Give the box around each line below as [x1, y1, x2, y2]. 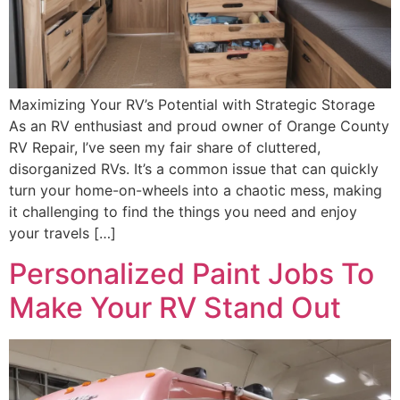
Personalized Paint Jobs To [9, 255, 374, 291]
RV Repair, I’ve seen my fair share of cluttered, [9, 138, 321, 157]
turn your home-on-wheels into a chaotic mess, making [9, 181, 382, 200]
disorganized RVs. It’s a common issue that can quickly [9, 160, 379, 179]
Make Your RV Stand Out [9, 289, 341, 325]
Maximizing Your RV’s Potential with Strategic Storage [9, 96, 375, 114]
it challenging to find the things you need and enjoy [9, 203, 357, 221]
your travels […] [9, 224, 116, 243]
